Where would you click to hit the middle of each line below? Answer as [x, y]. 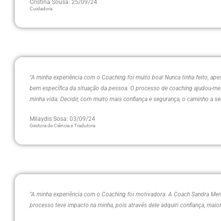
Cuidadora [41, 9]
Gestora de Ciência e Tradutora [62, 126]
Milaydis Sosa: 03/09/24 [62, 119]
